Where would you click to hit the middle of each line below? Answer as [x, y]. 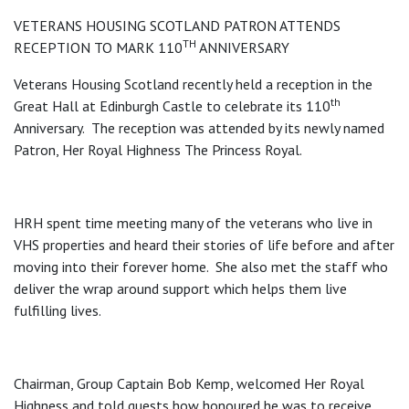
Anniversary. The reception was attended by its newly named [199, 127]
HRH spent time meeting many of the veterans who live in [193, 222]
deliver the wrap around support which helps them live [180, 288]
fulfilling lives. [58, 310]
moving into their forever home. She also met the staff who [201, 266]
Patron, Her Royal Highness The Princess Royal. [158, 149]
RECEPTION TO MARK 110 [98, 47]
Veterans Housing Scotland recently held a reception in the [193, 84]
